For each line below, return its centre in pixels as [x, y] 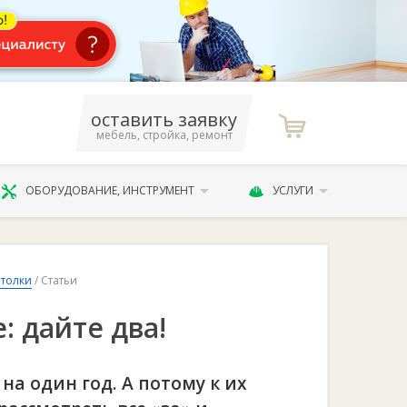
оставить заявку [164, 119]
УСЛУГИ [293, 190]
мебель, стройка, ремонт [164, 135]
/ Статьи [55, 280]
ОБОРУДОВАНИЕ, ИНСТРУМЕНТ [110, 190]
